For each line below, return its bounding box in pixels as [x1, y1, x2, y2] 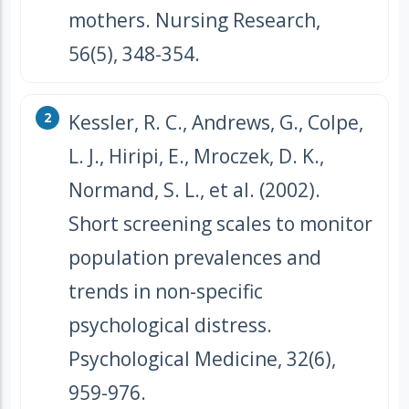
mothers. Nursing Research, [68, 7, 320, 34]
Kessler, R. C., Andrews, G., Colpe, [68, 110, 363, 136]
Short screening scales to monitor [68, 211, 372, 237]
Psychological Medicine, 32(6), [68, 346, 336, 372]
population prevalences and [68, 245, 321, 271]
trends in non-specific [68, 278, 263, 305]
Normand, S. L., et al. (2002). [68, 177, 320, 204]
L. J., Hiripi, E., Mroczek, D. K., [68, 143, 324, 170]
